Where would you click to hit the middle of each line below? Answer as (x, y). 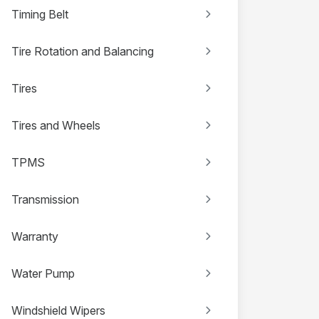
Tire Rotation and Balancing (83, 51)
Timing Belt (40, 14)
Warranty (35, 236)
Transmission (45, 199)
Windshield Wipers (58, 310)
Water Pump (43, 273)
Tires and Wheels (56, 125)
